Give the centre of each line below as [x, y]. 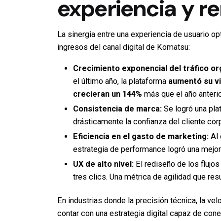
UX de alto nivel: [103, 164]
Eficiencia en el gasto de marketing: [141, 136]
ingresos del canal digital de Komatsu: [124, 47]
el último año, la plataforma [121, 81]
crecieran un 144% [108, 94]
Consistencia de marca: [117, 109]
